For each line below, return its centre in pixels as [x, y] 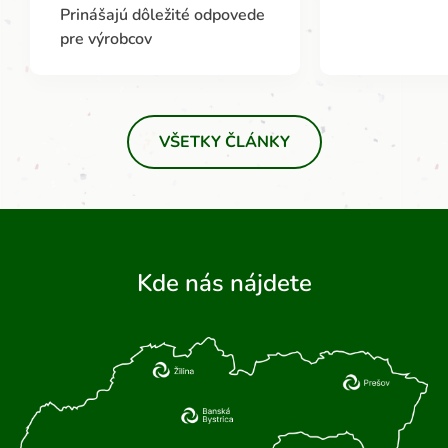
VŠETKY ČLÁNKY [224, 141]
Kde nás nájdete [224, 282]
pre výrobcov [106, 38]
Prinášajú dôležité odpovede [162, 14]
